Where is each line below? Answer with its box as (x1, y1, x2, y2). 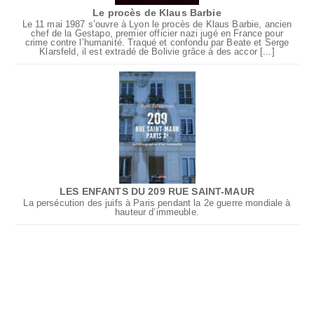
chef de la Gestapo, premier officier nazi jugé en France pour (31, 29, 283, 39)
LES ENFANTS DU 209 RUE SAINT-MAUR (60, 186, 254, 198)
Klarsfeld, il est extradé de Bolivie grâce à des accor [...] (39, 47, 275, 57)
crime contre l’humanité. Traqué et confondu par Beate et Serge (25, 38, 289, 48)
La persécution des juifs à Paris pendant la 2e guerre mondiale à (23, 198, 291, 209)
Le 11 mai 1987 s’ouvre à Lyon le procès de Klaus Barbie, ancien (22, 20, 292, 30)
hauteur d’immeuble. (115, 207, 199, 218)
